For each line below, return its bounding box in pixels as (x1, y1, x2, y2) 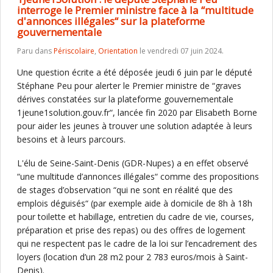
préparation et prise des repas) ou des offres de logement (17, 224, 246, 236)
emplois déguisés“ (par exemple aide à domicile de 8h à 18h (17, 197, 252, 209)
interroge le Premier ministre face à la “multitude (17, 3, 253, 17)
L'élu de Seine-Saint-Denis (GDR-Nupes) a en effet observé (17, 157, 249, 169)
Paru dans (17, 46, 54, 56)
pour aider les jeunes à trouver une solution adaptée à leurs (17, 120, 252, 132)
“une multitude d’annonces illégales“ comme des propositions (17, 171, 259, 182)
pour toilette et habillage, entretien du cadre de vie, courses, (17, 211, 254, 222)
